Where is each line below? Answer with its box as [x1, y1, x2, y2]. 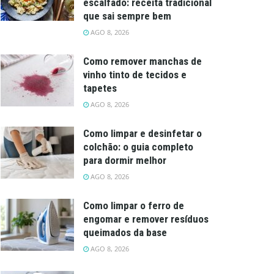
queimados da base [83, 226, 167, 239]
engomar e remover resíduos [83, 212, 209, 225]
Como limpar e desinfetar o [83, 127, 202, 139]
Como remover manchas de [83, 54, 202, 67]
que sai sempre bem [83, 9, 171, 22]
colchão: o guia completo [83, 140, 193, 153]
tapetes [83, 81, 117, 94]
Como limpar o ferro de [83, 199, 184, 212]
